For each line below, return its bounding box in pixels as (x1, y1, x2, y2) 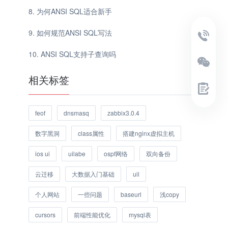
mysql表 (129, 210, 151, 219)
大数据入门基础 (72, 169, 115, 178)
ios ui (35, 149, 50, 158)
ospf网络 (104, 149, 128, 158)
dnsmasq (64, 108, 89, 117)
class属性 (78, 128, 104, 137)
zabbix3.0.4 (107, 108, 139, 117)
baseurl (121, 189, 141, 198)
